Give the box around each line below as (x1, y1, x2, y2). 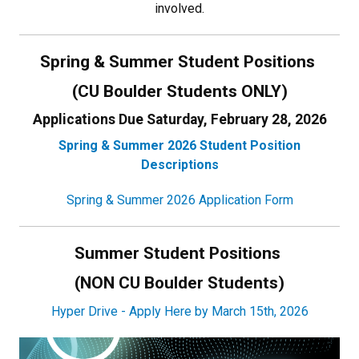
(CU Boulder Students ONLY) (71, 82, 288, 101)
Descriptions (140, 157, 219, 172)
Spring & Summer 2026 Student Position (58, 138, 301, 153)
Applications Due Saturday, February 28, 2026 (32, 111, 327, 127)
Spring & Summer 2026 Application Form (66, 192, 293, 208)
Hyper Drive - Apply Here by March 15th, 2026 (50, 304, 309, 319)
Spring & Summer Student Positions (40, 52, 319, 71)
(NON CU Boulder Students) (75, 273, 284, 292)
